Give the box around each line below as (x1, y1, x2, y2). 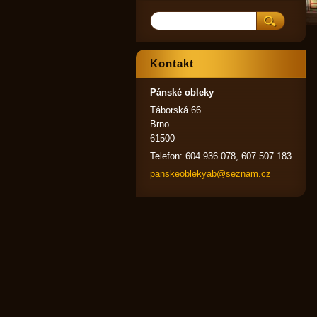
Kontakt (150, 57, 194, 69)
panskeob (150, 168, 190, 179)
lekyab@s (190, 168, 231, 179)
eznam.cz (231, 168, 271, 179)
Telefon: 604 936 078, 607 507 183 (150, 151, 292, 161)
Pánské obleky (150, 87, 214, 98)
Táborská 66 (150, 105, 201, 115)
